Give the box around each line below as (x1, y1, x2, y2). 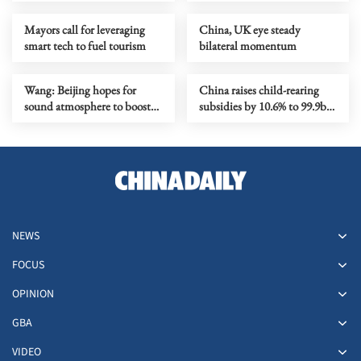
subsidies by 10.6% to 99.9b (198, 98, 326, 114)
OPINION (12, 285, 54, 302)
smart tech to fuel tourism (24, 37, 146, 53)
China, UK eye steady (198, 21, 301, 37)
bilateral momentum (198, 37, 297, 53)
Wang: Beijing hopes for (24, 81, 136, 98)
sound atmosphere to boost (24, 98, 151, 114)
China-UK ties (24, 114, 93, 130)
